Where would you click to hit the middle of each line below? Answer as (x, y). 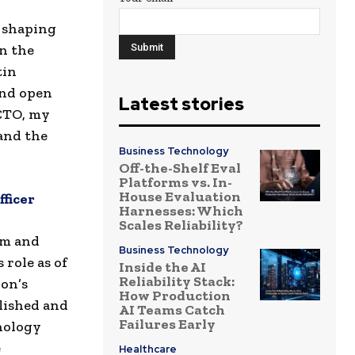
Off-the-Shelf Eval (180, 168)
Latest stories (181, 105)
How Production (175, 296)
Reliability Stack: (177, 282)
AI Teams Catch (172, 310)
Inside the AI (162, 267)
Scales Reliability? (181, 225)
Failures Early (167, 324)
